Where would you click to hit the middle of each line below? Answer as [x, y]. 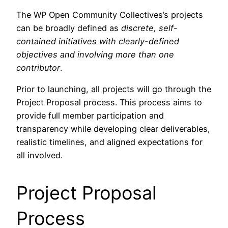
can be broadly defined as [69, 28]
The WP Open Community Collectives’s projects [110, 15]
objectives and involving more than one [95, 54]
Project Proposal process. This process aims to [109, 102]
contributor [38, 67]
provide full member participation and [90, 115]
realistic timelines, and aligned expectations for [109, 142]
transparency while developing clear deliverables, [113, 129]
